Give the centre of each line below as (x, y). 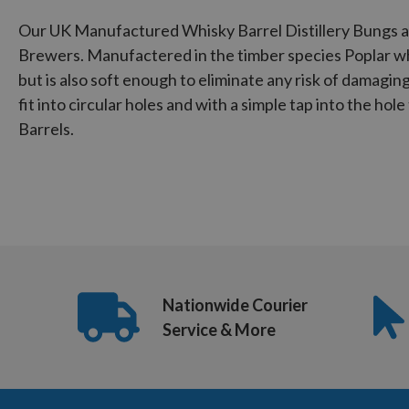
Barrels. (46, 129)
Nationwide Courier (235, 304)
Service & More (219, 329)
